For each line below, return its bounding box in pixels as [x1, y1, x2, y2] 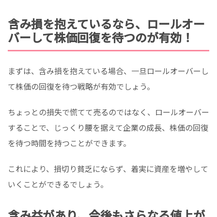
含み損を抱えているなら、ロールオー [8, 15, 205, 32]
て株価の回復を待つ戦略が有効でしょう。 [8, 80, 155, 93]
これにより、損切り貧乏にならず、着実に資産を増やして [8, 162, 208, 174]
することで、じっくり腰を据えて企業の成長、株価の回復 [8, 122, 208, 134]
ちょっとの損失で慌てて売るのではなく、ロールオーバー [8, 106, 209, 118]
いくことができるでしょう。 [8, 178, 108, 190]
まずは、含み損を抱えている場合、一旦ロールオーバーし [8, 65, 209, 77]
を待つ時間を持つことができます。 [8, 137, 131, 149]
